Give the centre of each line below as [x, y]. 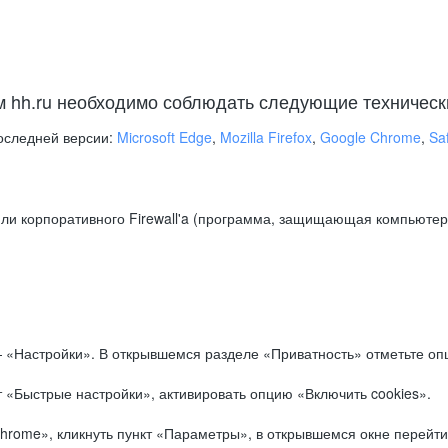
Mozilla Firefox [266, 137]
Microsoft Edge [164, 137]
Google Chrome [370, 137]
